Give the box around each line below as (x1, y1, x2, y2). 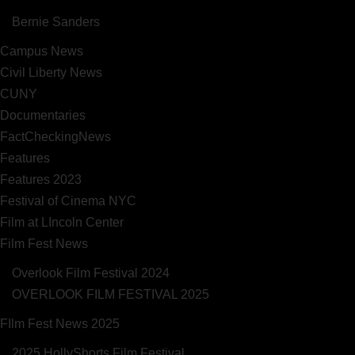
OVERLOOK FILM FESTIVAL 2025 (12, 288, 209, 301)
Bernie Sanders (12, 15, 100, 29)
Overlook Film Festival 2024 (12, 266, 170, 280)
